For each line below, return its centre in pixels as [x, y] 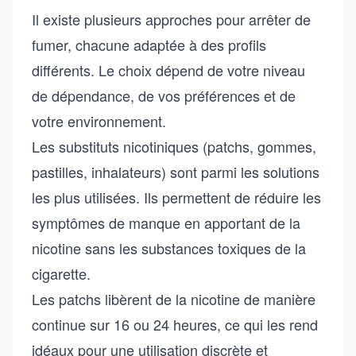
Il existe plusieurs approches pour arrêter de [171, 19]
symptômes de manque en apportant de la [166, 222]
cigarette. [61, 273]
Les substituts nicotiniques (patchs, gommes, [174, 146]
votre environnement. [99, 121]
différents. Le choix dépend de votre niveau [168, 70]
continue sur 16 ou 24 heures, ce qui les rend [175, 324]
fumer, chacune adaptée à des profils [149, 44]
